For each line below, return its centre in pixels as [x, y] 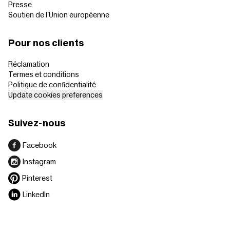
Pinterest [37, 178]
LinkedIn [36, 194]
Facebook [40, 145]
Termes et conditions [44, 74]
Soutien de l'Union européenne [59, 14]
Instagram [39, 161]
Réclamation [29, 64]
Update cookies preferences [55, 94]
